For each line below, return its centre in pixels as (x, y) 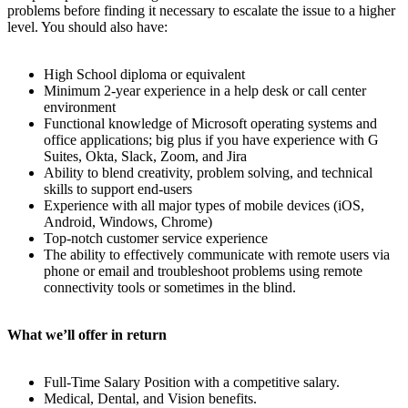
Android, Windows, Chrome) (128, 221)
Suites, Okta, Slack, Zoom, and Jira (145, 156)
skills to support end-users (118, 189)
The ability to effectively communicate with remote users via (217, 254)
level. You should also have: (87, 26)
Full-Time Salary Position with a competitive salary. (192, 382)
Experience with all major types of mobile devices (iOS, (204, 205)
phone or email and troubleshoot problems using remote (203, 270)
